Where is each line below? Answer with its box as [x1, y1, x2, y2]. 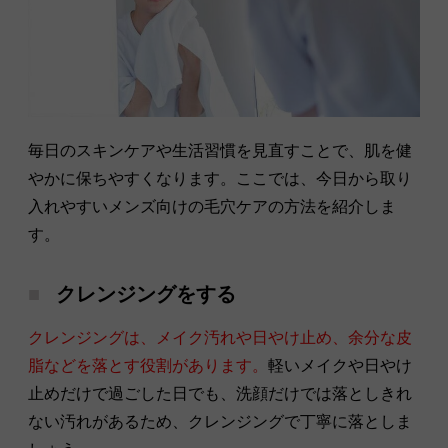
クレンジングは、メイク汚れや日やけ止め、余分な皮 [28, 328, 412, 346]
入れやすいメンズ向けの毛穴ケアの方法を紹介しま [28, 197, 396, 215]
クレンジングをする [56, 282, 236, 305]
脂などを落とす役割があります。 [28, 356, 268, 374]
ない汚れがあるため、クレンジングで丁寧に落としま [28, 412, 412, 430]
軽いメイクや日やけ [268, 356, 412, 374]
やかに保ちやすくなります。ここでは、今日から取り [28, 169, 412, 187]
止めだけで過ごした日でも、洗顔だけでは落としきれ [28, 384, 412, 402]
